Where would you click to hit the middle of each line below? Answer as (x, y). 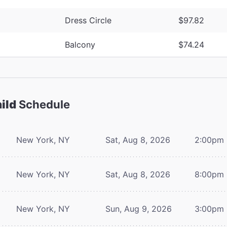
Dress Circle (88, 20)
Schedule (43, 104)
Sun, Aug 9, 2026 (139, 209)
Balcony (80, 44)
